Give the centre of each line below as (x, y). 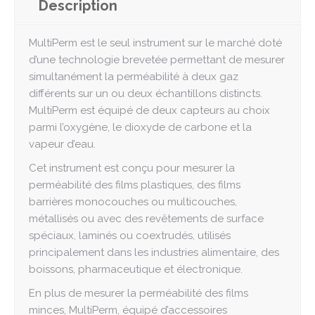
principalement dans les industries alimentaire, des (154, 252)
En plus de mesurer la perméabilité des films (139, 293)
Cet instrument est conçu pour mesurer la (132, 168)
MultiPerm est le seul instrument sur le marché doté (155, 43)
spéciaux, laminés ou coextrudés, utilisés (130, 235)
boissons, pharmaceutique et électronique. (136, 269)
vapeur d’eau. (62, 144)
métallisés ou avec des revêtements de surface (146, 218)
